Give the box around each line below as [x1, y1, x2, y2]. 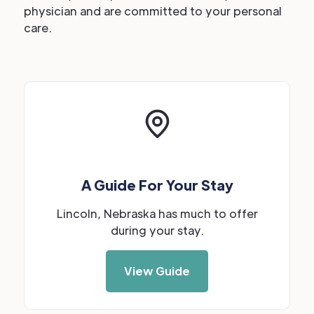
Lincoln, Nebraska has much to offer [56, 206, 258, 221]
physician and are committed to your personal [24, 4, 282, 18]
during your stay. [110, 223, 204, 238]
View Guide [124, 264, 190, 278]
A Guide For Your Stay [81, 176, 233, 193]
